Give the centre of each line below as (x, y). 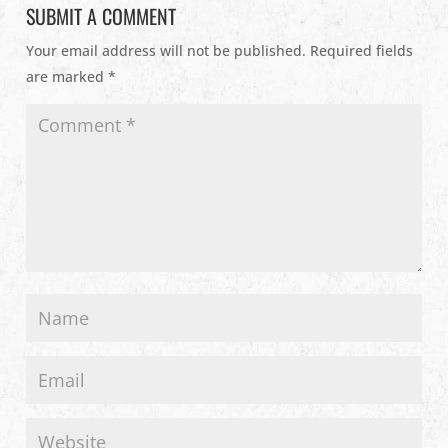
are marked (67, 77)
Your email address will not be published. (166, 51)
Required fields (362, 51)
